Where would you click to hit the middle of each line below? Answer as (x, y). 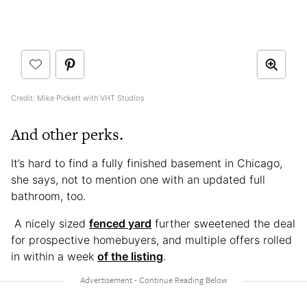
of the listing (130, 256)
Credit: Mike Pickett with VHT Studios (78, 98)
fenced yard (120, 223)
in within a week (54, 256)
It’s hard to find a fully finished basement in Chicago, (147, 163)
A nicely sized (50, 223)
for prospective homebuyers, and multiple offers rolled (151, 240)
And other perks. (67, 134)
